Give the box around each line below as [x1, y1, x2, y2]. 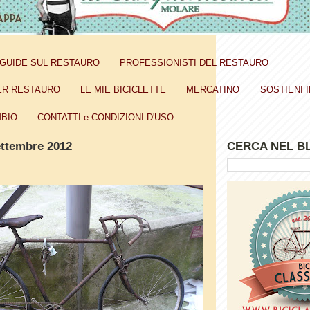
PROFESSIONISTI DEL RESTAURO [120, 57, 269, 68]
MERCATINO [186, 84, 240, 95]
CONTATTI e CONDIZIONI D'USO [37, 111, 174, 122]
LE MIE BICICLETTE [80, 84, 166, 95]
